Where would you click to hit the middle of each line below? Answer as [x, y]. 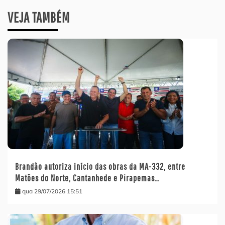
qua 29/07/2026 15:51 [52, 191]
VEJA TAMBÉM [39, 18]
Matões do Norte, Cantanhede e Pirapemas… [87, 178]
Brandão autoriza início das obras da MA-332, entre [100, 167]
